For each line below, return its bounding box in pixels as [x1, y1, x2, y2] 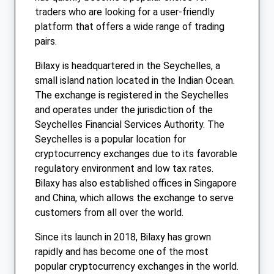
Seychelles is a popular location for [35, 133, 186, 146]
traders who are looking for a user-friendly [35, 6, 215, 18]
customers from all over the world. [35, 207, 183, 219]
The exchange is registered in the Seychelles [35, 89, 229, 102]
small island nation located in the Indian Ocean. [35, 75, 235, 87]
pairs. [35, 35, 57, 48]
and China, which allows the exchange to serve [35, 192, 234, 204]
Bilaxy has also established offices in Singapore [35, 177, 237, 190]
